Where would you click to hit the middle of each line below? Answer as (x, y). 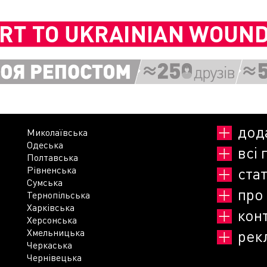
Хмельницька (56, 232)
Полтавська (52, 157)
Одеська (45, 145)
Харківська (51, 207)
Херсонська (52, 220)
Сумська (45, 182)
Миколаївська (57, 132)
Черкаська (49, 245)
